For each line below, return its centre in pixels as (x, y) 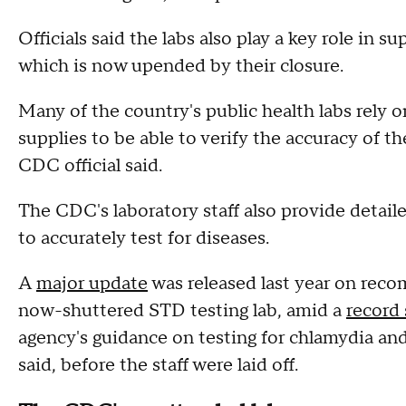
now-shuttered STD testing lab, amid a (182, 311)
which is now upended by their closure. (181, 66)
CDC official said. (92, 166)
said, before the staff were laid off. (158, 365)
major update (92, 284)
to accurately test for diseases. (146, 238)
